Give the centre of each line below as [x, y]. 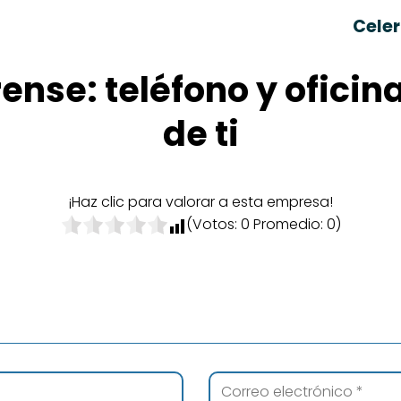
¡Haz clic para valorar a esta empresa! [200, 202]
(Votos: [213, 224]
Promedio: [288, 224]
